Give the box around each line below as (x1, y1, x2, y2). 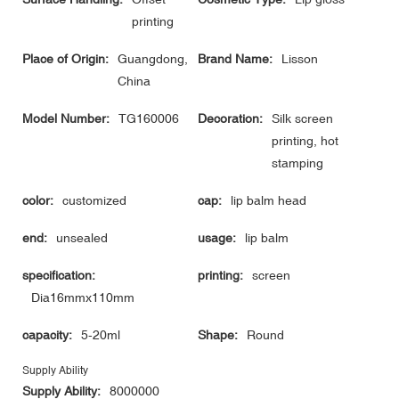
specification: (22, 268, 95, 283)
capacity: (22, 328, 72, 343)
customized (62, 193, 126, 208)
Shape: (198, 328, 238, 343)
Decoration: (198, 111, 263, 126)
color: (22, 193, 53, 208)
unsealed (56, 231, 108, 246)
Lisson (281, 52, 318, 67)
